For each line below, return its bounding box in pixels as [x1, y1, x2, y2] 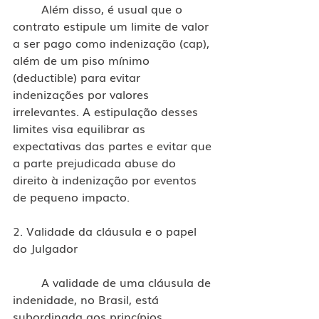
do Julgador [13, 239, 78, 256]
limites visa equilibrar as [13, 119, 149, 137]
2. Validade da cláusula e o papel [13, 221, 200, 239]
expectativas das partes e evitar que [13, 136, 215, 154]
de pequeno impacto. [13, 187, 130, 205]
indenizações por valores [13, 85, 152, 103]
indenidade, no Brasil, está [13, 290, 162, 308]
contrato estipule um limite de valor [13, 16, 212, 34]
